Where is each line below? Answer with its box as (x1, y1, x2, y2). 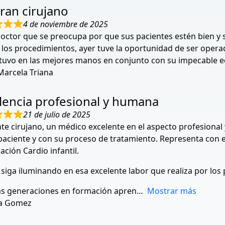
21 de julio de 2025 (23, 109, 90, 120)
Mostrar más (147, 185, 196, 196)
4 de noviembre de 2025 (23, 19, 108, 30)
